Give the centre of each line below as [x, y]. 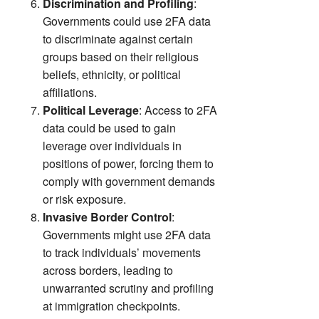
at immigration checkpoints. [111, 305]
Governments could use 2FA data [127, 21]
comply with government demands [129, 181]
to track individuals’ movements [122, 252]
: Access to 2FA [178, 110]
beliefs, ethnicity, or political [112, 74]
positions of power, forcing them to [128, 163]
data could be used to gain [109, 127]
